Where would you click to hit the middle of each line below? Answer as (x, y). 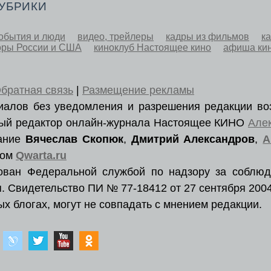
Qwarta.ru (41, 156)
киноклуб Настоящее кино (152, 48)
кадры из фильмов (207, 37)
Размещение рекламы (138, 90)
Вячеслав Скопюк (74, 139)
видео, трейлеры (116, 37)
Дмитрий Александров (193, 139)
